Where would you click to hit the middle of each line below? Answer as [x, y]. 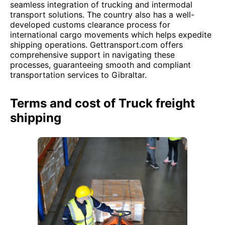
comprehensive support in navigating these [92, 55]
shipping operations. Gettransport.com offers [96, 45]
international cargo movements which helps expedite [111, 35]
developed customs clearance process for [90, 25]
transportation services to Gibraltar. [78, 75]
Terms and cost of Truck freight [102, 103]
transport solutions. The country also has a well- [102, 15]
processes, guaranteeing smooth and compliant [100, 65]
